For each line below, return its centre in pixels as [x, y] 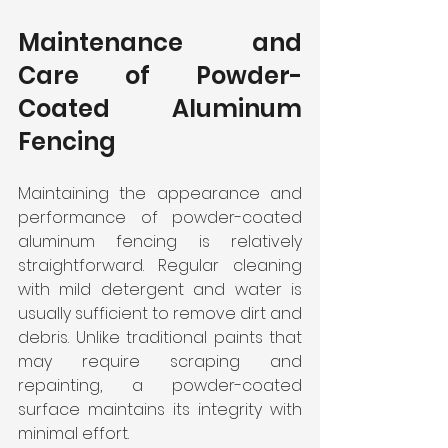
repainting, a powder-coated [160, 385]
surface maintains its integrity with [160, 409]
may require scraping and [160, 361]
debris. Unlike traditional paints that [160, 337]
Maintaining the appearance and [160, 193]
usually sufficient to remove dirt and [160, 313]
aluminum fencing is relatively [160, 241]
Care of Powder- [160, 75]
